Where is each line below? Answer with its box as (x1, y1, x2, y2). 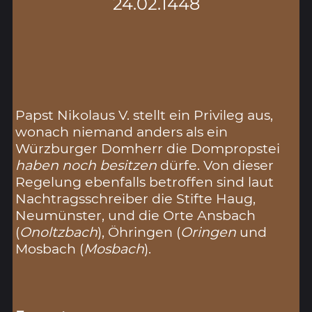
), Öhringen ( (97, 224, 181, 241)
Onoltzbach (19, 224, 98, 241)
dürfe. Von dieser (157, 157, 274, 174)
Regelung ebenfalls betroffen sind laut (15, 173, 274, 191)
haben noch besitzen (15, 157, 157, 174)
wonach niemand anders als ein (15, 123, 228, 141)
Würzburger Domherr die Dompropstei (15, 140, 281, 157)
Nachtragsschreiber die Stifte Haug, (15, 190, 256, 208)
